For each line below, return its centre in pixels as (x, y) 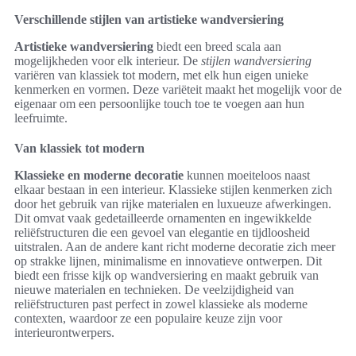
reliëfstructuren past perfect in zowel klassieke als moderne (161, 304)
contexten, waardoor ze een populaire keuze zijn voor (148, 319)
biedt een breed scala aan (217, 47)
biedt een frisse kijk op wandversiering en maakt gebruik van (166, 276)
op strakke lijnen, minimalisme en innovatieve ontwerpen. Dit (168, 261)
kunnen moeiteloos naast (247, 176)
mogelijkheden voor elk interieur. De (108, 61)
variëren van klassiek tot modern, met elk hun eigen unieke (161, 75)
